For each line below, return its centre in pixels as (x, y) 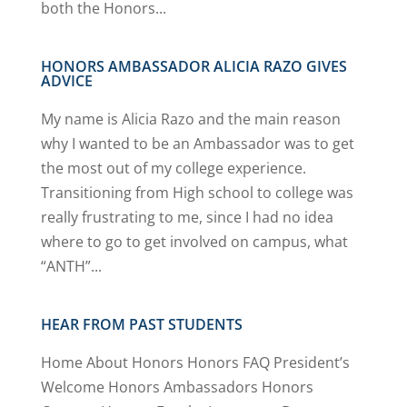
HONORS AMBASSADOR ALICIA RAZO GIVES (194, 66)
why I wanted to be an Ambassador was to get (197, 144)
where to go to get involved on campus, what (194, 242)
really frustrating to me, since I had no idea (187, 217)
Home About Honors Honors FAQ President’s (195, 362)
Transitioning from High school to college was (197, 193)
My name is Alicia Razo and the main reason (190, 119)
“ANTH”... (71, 266)
